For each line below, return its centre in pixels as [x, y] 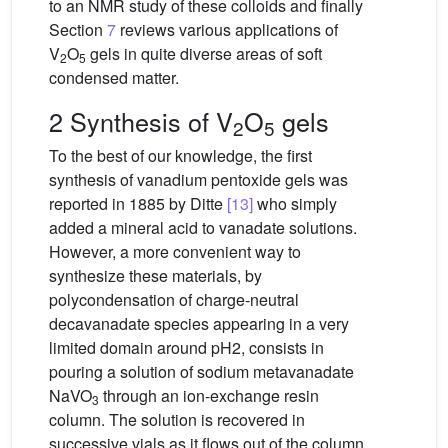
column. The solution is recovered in [177, 419]
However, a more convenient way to [175, 251]
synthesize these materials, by [155, 275]
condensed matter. [114, 77]
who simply [295, 203]
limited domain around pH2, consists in [186, 347]
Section [78, 29]
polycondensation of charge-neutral [174, 299]
